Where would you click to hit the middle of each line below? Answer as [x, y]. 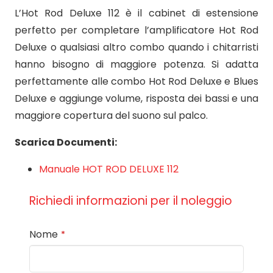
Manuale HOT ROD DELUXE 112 [109, 169]
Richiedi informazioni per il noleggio [131, 201]
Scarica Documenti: [66, 143]
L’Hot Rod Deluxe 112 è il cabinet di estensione [136, 13]
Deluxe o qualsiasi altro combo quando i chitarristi [136, 48]
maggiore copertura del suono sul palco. [111, 116]
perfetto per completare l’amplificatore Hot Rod [136, 30]
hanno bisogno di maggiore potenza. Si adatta [136, 65]
